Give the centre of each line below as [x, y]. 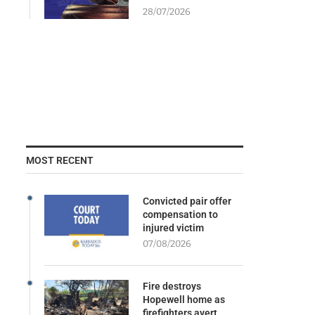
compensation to [180, 214]
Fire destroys [172, 286]
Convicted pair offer [187, 201]
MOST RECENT [59, 160]
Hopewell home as [184, 299]
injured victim [173, 227]
